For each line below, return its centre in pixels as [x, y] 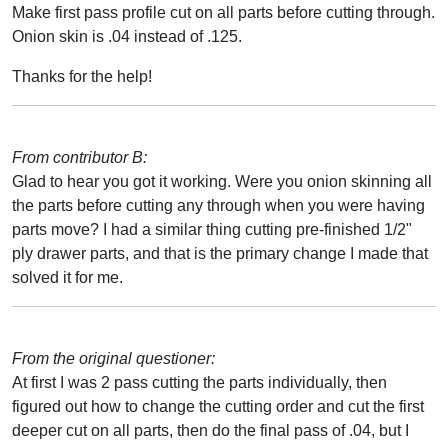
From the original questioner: [113, 358]
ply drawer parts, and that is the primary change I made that [220, 253]
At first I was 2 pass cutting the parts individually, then [199, 382]
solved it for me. [67, 277]
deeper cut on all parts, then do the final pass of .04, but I [210, 430]
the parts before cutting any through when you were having [218, 205]
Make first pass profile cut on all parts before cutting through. [223, 12]
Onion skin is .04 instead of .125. [127, 36]
